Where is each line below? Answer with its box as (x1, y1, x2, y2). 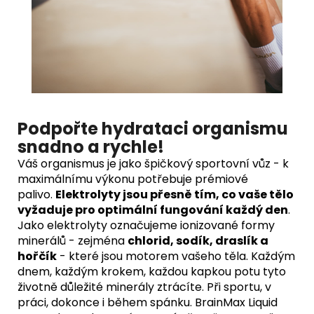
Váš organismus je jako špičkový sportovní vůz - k (18, 155, 289, 172)
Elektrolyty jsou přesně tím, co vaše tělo (55, 186, 294, 203)
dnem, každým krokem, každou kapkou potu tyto (18, 263, 286, 280)
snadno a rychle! (18, 135, 164, 158)
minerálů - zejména (18, 232, 128, 249)
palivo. (18, 186, 55, 203)
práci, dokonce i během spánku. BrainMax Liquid (18, 294, 278, 310)
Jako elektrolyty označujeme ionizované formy (18, 217, 275, 233)
